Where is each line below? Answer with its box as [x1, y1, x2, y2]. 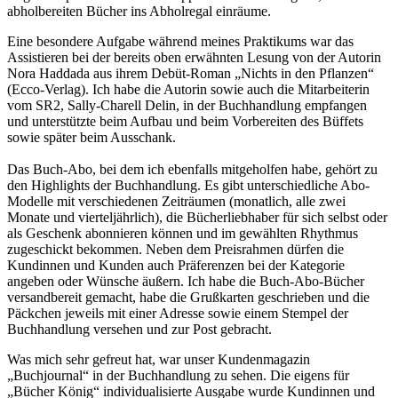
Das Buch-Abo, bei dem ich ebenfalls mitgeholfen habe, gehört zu [7, 162, 378, 178]
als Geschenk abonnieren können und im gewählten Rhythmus [7, 226, 358, 242]
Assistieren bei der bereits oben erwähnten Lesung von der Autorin [7, 50, 381, 66]
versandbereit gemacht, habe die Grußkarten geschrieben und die [7, 290, 370, 306]
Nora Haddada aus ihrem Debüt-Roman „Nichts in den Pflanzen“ [7, 66, 374, 82]
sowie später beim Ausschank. [7, 130, 176, 146]
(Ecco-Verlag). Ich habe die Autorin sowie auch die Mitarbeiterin [7, 82, 370, 98]
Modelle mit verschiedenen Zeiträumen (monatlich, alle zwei [7, 194, 346, 210]
